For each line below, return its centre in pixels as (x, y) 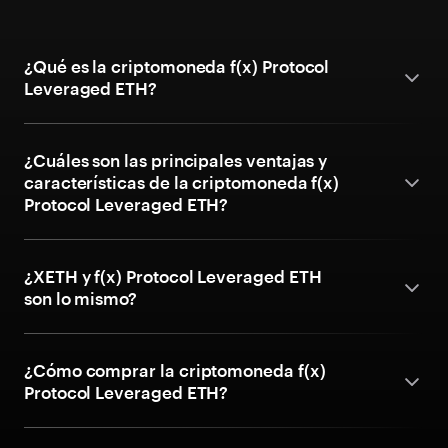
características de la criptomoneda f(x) (182, 182)
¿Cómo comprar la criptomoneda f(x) (175, 370)
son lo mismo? (81, 298)
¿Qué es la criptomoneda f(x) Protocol (177, 66)
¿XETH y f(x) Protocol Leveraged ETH (173, 276)
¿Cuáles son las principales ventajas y (176, 160)
